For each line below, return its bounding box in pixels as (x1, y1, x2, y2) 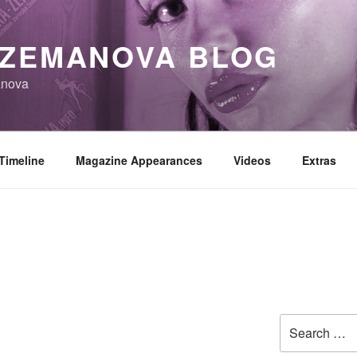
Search (278, 313, 316, 330)
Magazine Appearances (75, 151, 202, 168)
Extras (301, 151, 336, 168)
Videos (233, 151, 271, 168)
